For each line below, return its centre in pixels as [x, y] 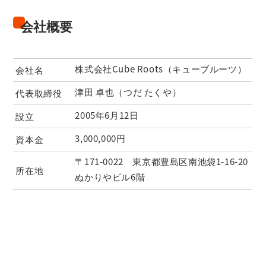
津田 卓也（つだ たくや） [128, 92]
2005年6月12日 [107, 115]
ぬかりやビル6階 [110, 177]
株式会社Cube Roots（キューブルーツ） [161, 69]
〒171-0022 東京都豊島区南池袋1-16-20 [162, 161]
